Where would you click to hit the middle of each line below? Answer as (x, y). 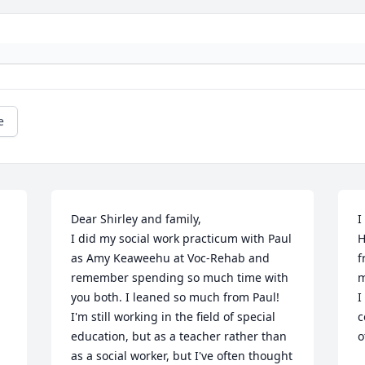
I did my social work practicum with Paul (182, 239)
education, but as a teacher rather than (179, 336)
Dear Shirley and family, (136, 219)
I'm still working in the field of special (174, 317)
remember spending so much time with (180, 278)
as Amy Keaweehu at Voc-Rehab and (171, 258)
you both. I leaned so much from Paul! (176, 297)
